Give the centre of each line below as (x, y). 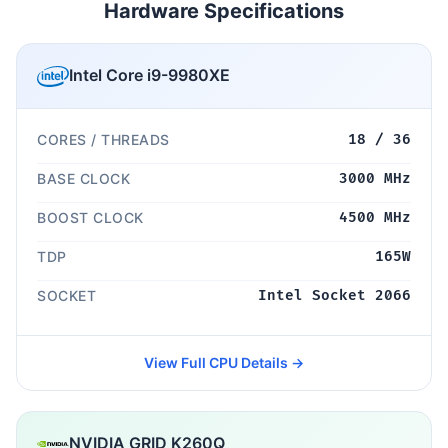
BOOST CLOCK (90, 217)
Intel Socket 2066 (334, 295)
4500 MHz (375, 217)
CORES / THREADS (103, 139)
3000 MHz (375, 178)
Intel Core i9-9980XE (149, 75)
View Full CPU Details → (224, 362)
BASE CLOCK (83, 178)
